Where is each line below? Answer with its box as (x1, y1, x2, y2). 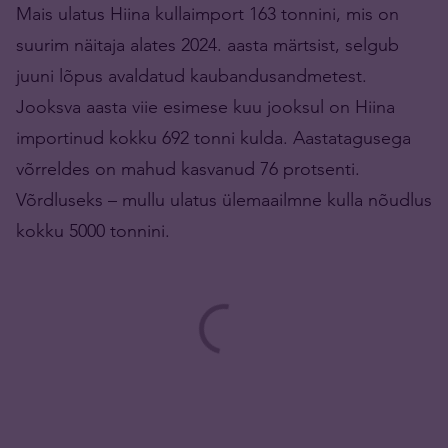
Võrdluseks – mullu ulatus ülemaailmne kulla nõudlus (16, 188, 432, 212)
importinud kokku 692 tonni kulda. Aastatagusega (16, 126, 411, 150)
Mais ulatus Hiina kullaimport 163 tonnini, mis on (16, 2, 399, 26)
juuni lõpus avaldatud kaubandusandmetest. (16, 64, 367, 88)
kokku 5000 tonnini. (16, 219, 170, 243)
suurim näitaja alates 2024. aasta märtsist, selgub (16, 33, 399, 57)
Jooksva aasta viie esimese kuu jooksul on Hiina (16, 95, 395, 119)
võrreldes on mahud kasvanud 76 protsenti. (16, 157, 360, 181)
